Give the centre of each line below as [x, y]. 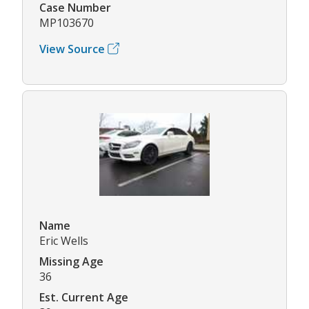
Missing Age [71, 261]
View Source [72, 49]
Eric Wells [64, 240]
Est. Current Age [84, 297]
